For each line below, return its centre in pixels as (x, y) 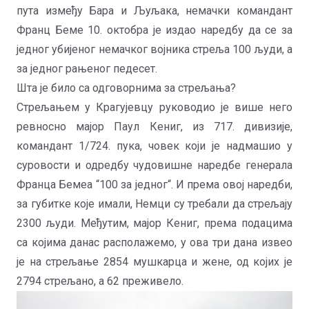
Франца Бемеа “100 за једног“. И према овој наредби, (154, 184)
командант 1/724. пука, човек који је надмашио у (154, 146)
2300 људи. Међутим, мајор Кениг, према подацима (154, 223)
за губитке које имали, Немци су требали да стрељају (154, 203)
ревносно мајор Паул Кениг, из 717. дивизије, (154, 126)
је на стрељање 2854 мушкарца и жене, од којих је (154, 261)
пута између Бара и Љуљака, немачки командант (154, 10)
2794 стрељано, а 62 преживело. (100, 281)
